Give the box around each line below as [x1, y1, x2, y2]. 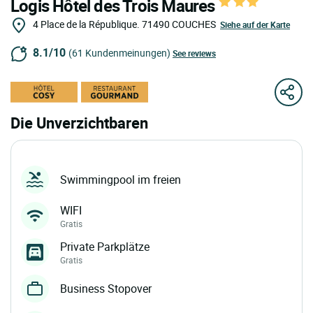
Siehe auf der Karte [220, 19, 290, 30]
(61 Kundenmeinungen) [68, 46, 170, 60]
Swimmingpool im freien [60, 172, 181, 188]
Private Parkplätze [60, 239, 150, 255]
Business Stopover [60, 281, 152, 297]
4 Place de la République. [33, 17, 140, 31]
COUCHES [172, 17, 216, 31]
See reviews [173, 48, 216, 59]
